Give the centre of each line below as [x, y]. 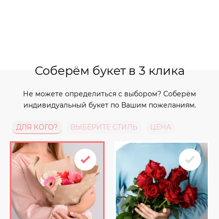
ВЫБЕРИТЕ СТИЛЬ [104, 127]
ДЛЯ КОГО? [37, 127]
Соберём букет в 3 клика [109, 71]
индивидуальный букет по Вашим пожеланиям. [109, 105]
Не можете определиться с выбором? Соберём [109, 94]
